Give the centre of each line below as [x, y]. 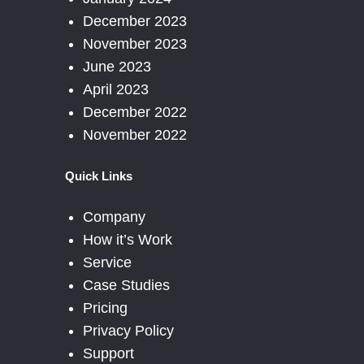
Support [108, 353]
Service [107, 262]
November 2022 [134, 135]
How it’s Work [127, 239]
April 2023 [115, 90]
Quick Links [99, 176]
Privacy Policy [128, 330]
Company [114, 217]
